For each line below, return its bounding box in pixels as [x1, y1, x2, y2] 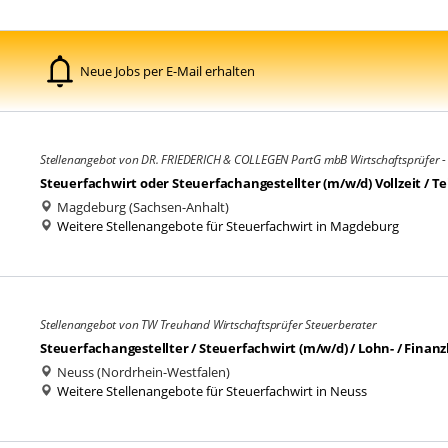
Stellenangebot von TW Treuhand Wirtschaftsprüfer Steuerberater [40, 316, 377, 333]
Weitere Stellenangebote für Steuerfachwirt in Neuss [57, 382, 367, 400]
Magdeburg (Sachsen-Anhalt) [54, 198, 229, 216]
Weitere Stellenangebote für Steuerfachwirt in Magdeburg [57, 217, 399, 235]
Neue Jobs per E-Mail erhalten [80, 61, 255, 80]
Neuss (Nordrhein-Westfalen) [54, 363, 230, 381]
